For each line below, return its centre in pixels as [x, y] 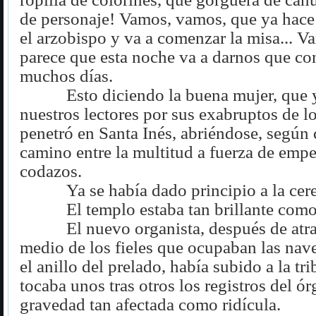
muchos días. [66, 75]
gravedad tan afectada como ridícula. [150, 304]
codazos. [51, 171]
